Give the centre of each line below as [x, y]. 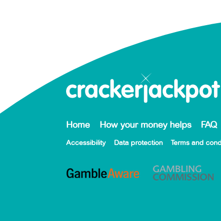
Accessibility [86, 143]
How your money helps [145, 125]
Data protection [138, 143]
